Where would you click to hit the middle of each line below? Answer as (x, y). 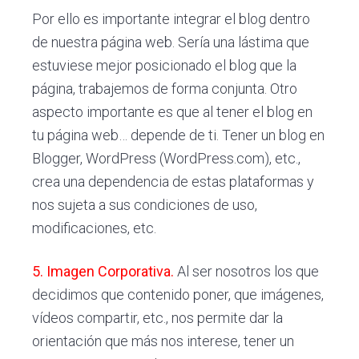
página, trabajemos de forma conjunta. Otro (165, 89)
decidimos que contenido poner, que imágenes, (178, 295)
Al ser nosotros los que (248, 272)
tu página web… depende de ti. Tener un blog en (179, 135)
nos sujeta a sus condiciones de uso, (145, 205)
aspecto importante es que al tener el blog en (173, 112)
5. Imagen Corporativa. (103, 272)
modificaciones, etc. (95, 228)
